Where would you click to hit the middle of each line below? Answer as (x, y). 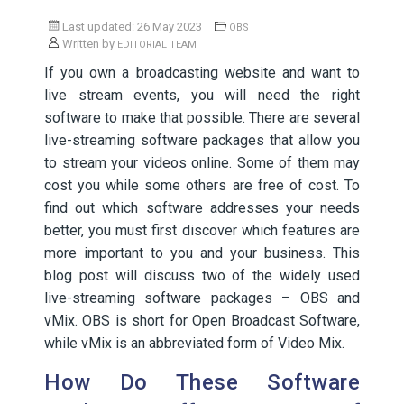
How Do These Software (202, 382)
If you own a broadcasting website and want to (202, 73)
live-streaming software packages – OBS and (202, 298)
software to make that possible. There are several (202, 118)
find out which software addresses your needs (202, 208)
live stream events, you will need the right (202, 95)
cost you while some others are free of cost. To (202, 185)
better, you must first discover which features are (202, 230)
